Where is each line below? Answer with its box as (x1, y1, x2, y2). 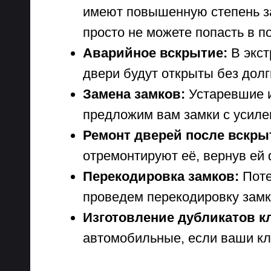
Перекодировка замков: (83, 169, 239, 184)
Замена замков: (83, 87, 185, 102)
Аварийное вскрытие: (83, 45, 227, 60)
